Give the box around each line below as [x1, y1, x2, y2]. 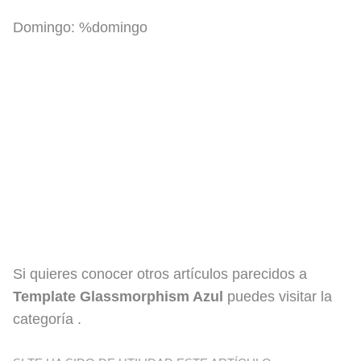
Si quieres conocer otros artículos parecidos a [13, 266, 307, 282]
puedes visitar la [223, 288, 332, 305]
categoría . [13, 311, 81, 327]
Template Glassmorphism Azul [13, 288, 223, 305]
